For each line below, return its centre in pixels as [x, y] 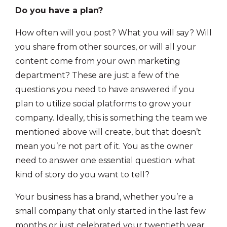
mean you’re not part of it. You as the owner [104, 146]
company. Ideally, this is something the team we [111, 118]
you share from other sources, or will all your [106, 47]
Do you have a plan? [59, 10]
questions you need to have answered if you [105, 89]
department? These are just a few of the [97, 75]
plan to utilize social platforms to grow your [103, 104]
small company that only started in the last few [110, 211]
